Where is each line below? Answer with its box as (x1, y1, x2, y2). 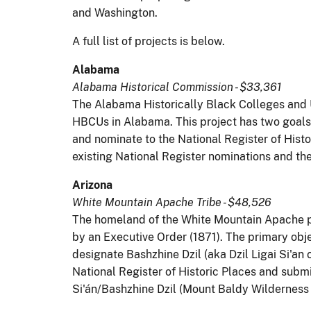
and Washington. (72, 6, 158, 19)
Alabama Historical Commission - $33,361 (72, 80, 281, 94)
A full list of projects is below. (72, 34, 228, 48)
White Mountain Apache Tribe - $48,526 (72, 195, 271, 209)
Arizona (72, 178, 112, 192)
